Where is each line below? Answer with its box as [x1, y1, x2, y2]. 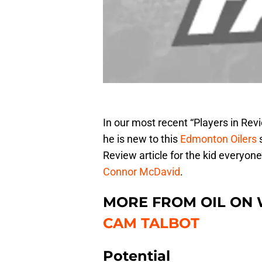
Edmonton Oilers [180, 133, 257, 146]
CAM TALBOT [103, 215, 199, 232]
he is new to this [103, 133, 180, 146]
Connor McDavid [103, 166, 180, 178]
